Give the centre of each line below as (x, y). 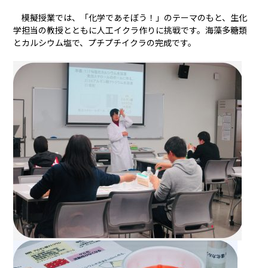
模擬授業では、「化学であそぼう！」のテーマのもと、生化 (130, 17)
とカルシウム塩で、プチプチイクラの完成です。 (105, 42)
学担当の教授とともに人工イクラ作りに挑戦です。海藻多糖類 (130, 30)
